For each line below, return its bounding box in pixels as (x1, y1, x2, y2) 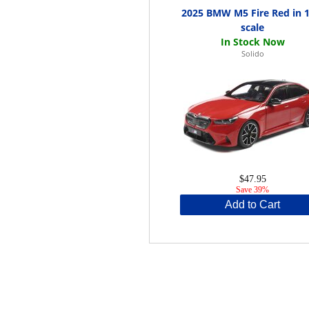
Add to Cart (225, 198, 281, 210)
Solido (241, 48, 264, 59)
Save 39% (236, 184, 270, 195)
